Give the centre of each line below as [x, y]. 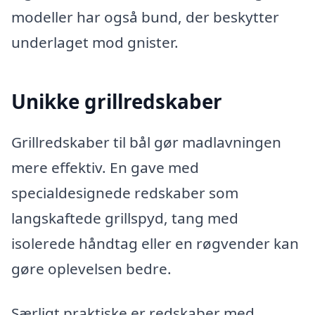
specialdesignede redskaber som [125, 192]
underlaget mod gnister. [95, 42]
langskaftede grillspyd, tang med [125, 218]
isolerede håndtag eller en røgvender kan [155, 243]
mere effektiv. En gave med [105, 167]
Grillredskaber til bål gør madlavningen [146, 142]
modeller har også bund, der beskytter [145, 17]
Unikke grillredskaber [117, 102]
